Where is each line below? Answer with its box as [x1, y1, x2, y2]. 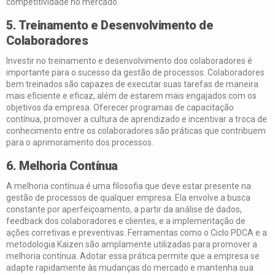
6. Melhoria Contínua [6, 158, 118, 173]
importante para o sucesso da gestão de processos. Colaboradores [6, 68, 265, 77]
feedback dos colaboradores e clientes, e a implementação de [6, 216, 246, 226]
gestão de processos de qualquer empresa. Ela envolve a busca [6, 193, 250, 203]
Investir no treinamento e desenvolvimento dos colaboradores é [6, 56, 252, 66]
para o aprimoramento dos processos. [6, 137, 153, 147]
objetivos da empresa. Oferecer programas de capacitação [6, 103, 234, 112]
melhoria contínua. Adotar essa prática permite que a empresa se [6, 251, 260, 261]
